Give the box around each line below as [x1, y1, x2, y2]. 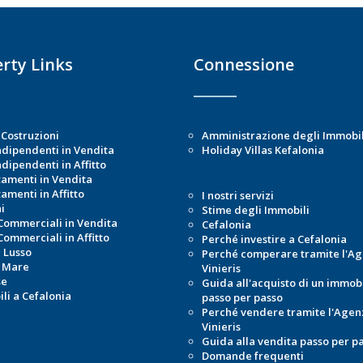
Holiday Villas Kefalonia [202, 143, 324, 158]
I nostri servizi [202, 188, 274, 203]
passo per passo [202, 290, 283, 305]
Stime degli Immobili [202, 203, 310, 218]
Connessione [194, 53, 294, 76]
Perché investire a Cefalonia [202, 232, 347, 247]
